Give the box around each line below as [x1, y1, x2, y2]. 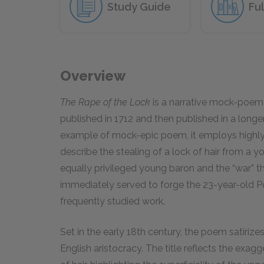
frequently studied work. [60, 196, 165, 207]
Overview [60, 67, 126, 84]
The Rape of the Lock [60, 97, 150, 108]
